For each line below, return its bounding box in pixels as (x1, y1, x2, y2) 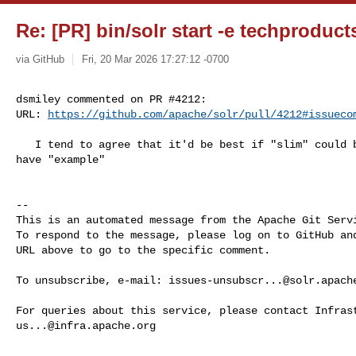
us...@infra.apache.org (16, 319, 156, 332)
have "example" (16, 153, 105, 166)
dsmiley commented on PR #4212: (16, 92, 207, 106)
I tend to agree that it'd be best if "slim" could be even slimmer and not (16, 137, 35, 151)
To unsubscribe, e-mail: (16, 273, 168, 287)
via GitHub (16, 52, 64, 65)
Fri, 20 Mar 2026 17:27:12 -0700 (81, 52, 229, 65)
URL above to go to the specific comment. (16, 243, 270, 257)
